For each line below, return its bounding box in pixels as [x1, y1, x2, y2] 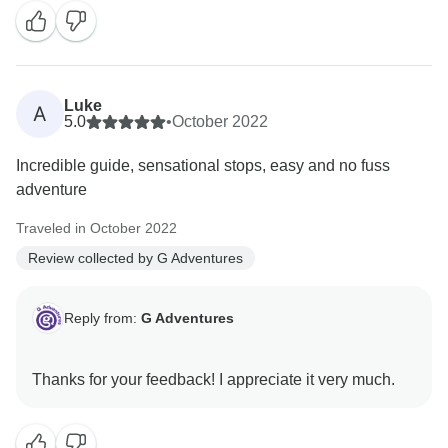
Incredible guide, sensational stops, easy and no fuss [16, 157, 390, 175]
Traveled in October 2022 [16, 220, 177, 237]
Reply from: [64, 309, 141, 326]
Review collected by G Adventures [28, 249, 243, 266]
